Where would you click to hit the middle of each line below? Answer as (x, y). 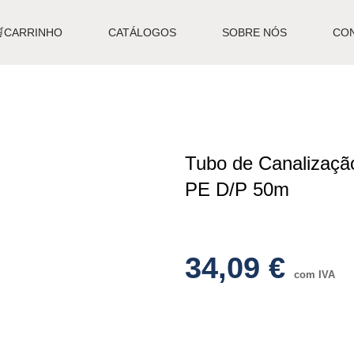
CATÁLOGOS (143, 32)
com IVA (314, 275)
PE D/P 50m (237, 189)
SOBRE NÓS (255, 32)
